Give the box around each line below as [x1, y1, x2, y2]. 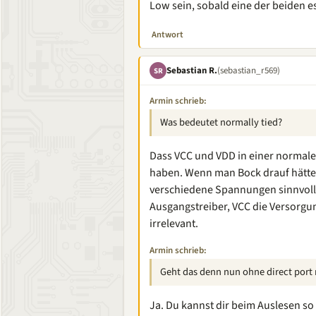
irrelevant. [150, 216, 198, 231]
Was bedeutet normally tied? [160, 115, 282, 130]
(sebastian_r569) [217, 63, 280, 77]
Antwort [152, 28, 183, 41]
